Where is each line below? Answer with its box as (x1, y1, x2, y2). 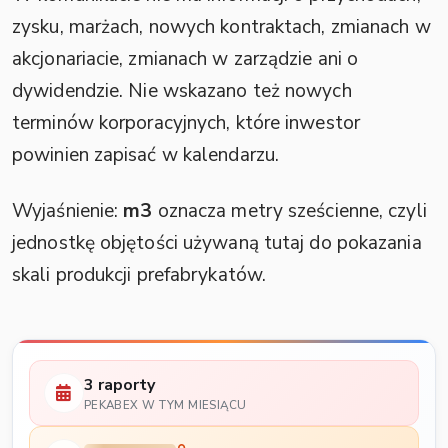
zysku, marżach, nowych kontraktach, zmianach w (12, 14, 431, 41)
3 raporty (83, 374, 155, 397)
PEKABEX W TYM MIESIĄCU (83, 396, 247, 413)
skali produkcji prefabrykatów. (12, 262, 267, 289)
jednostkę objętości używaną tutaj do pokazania (12, 230, 422, 257)
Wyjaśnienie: (12, 198, 124, 225)
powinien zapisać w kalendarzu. (12, 142, 279, 169)
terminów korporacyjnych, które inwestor (12, 110, 360, 137)
